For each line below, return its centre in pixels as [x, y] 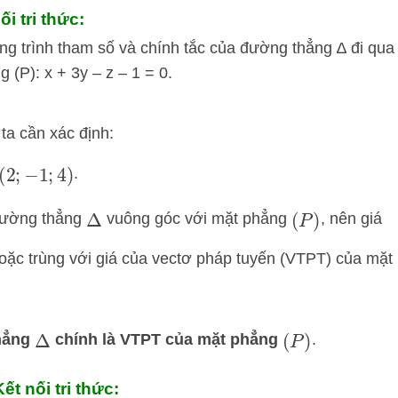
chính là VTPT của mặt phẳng [166, 340]
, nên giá [351, 218]
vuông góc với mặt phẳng [196, 218]
